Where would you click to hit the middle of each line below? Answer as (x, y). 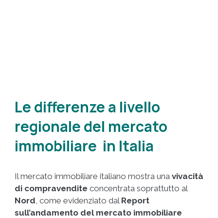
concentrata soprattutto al (137, 189)
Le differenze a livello (87, 107)
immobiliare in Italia (84, 146)
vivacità (188, 176)
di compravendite (51, 189)
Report (135, 201)
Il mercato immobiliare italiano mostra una (93, 176)
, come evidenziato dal (78, 201)
